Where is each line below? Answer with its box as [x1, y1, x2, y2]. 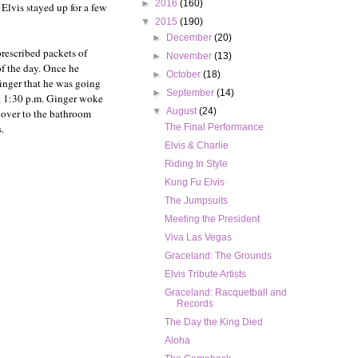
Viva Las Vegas [164, 232, 232, 244]
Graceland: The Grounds [164, 250, 272, 262]
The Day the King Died [164, 316, 263, 328]
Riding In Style [164, 158, 228, 170]
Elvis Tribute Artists [164, 268, 246, 280]
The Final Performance [164, 121, 264, 133]
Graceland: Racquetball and [164, 287, 287, 299]
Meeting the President [164, 213, 260, 225]
